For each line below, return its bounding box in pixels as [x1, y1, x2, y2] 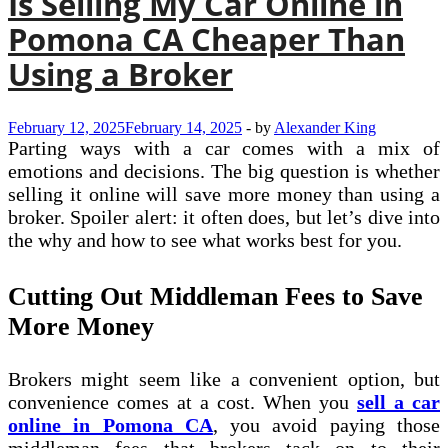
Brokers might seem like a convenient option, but [8, 367, 440, 390]
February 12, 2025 [8, 119, 125, 137]
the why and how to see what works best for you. [8, 229, 407, 252]
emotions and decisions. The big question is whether [8, 160, 440, 183]
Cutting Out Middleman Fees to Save [8, 282, 423, 312]
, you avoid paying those [212, 413, 441, 436]
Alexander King [274, 119, 376, 137]
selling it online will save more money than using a [8, 183, 440, 206]
